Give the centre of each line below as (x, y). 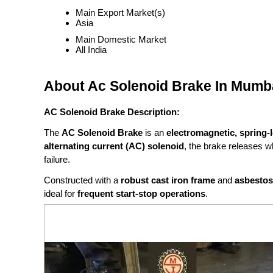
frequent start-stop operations (141, 193)
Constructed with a (82, 180)
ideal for (61, 193)
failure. (57, 159)
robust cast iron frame (168, 180)
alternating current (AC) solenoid (114, 146)
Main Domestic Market (121, 39)
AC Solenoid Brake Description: (112, 112)
